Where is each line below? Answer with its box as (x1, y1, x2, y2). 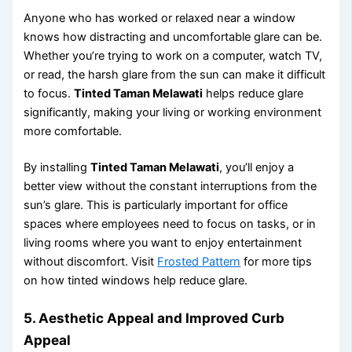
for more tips (240, 254, 313, 269)
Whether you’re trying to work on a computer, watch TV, (24, 48, 323, 63)
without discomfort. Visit (24, 254, 158, 269)
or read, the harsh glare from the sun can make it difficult (24, 67, 326, 82)
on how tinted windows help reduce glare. (24, 273, 248, 288)
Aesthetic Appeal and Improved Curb (38, 309, 285, 326)
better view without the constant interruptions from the (24, 178, 317, 193)
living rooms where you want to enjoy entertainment (24, 235, 302, 250)
